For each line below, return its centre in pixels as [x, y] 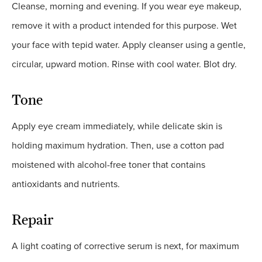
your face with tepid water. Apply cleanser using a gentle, [129, 45]
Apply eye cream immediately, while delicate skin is [117, 127]
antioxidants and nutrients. [66, 185]
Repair [32, 220]
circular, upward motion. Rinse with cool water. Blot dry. [124, 65]
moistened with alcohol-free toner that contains [108, 165]
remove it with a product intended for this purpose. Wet [124, 26]
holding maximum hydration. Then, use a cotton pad [118, 146]
